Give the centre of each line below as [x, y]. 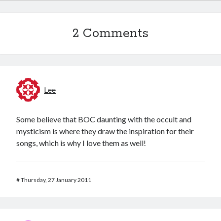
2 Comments [110, 34]
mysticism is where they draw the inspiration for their [105, 131]
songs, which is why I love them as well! [81, 143]
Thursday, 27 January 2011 [56, 180]
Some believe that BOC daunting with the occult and [104, 119]
